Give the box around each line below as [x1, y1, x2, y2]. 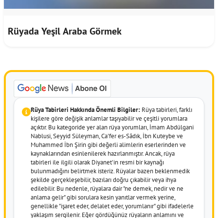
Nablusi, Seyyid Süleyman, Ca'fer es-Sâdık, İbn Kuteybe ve [31, 131, 183, 140]
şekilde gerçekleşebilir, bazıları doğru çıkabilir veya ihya [31, 175, 176, 184]
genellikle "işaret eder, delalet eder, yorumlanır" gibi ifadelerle [31, 201, 194, 210]
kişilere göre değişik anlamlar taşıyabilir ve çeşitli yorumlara [31, 114, 187, 123]
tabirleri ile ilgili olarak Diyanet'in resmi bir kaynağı [31, 158, 164, 166]
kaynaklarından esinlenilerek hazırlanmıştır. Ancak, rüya [31, 149, 175, 158]
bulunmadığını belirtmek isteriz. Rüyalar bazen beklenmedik [31, 166, 190, 175]
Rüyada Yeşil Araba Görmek [8, 24, 122, 37]
